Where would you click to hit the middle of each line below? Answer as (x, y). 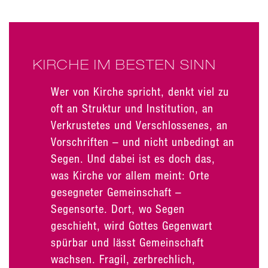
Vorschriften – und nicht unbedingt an (143, 141)
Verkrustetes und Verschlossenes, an (139, 125)
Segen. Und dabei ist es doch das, (133, 158)
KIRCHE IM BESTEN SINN (125, 64)
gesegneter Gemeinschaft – (116, 192)
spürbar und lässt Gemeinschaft (127, 242)
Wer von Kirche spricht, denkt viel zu (140, 91)
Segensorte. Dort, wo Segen (118, 208)
